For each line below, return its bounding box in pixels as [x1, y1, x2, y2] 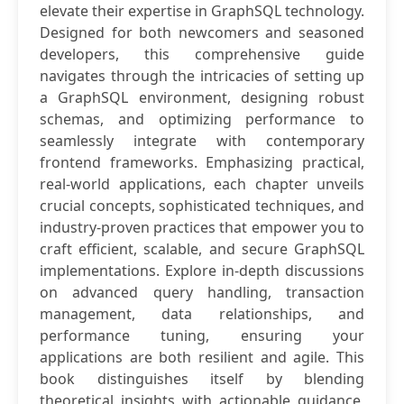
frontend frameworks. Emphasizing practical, [40, 152, 364, 172]
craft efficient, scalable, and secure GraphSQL [40, 239, 364, 259]
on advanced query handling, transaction [40, 282, 364, 302]
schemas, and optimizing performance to [40, 109, 364, 129]
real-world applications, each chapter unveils [40, 174, 364, 194]
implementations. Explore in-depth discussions [40, 261, 364, 280]
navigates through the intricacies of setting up [40, 66, 364, 86]
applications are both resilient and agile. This [40, 347, 364, 367]
